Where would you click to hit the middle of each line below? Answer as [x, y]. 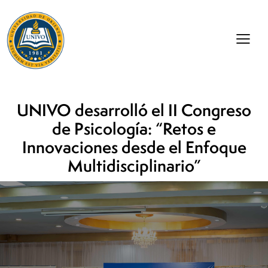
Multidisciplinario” [134, 166]
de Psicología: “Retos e [134, 129]
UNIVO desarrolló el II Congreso [134, 110]
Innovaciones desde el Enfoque [134, 147]
